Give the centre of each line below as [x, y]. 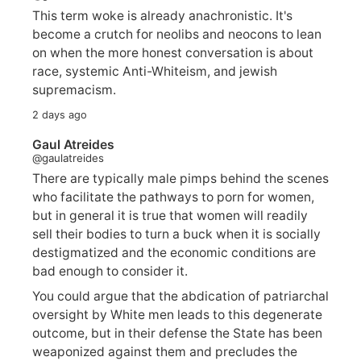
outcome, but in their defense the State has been [177, 333]
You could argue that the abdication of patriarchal [180, 296]
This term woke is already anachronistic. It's [162, 15]
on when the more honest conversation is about [173, 52]
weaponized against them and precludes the [165, 351]
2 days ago [60, 114]
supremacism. [74, 89]
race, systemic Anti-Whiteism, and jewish [155, 71]
